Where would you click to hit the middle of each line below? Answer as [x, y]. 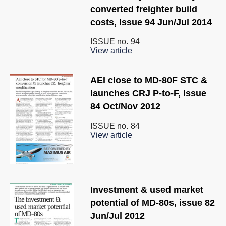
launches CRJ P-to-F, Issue [148, 93]
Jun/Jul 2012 [118, 216]
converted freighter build [144, 9]
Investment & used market [147, 190]
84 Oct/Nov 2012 [125, 106]
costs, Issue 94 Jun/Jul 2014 [151, 22]
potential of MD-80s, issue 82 [153, 203]
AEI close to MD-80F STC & [149, 80]
